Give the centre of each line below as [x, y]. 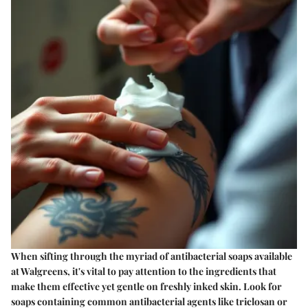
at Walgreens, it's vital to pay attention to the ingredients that [144, 271]
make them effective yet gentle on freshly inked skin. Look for [146, 286]
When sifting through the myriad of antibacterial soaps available [152, 256]
